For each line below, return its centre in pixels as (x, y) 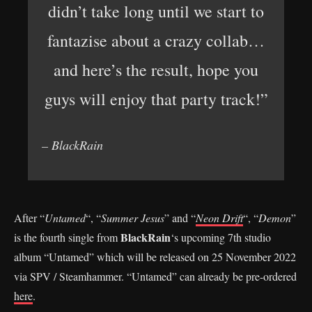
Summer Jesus (133, 217)
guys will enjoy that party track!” (156, 99)
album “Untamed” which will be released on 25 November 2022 (155, 256)
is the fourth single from (67, 237)
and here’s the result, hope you (156, 69)
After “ (29, 217)
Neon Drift (219, 217)
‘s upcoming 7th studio (221, 237)
